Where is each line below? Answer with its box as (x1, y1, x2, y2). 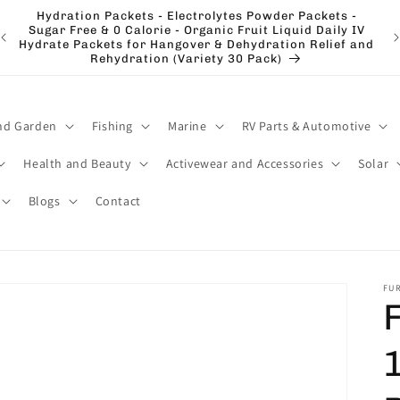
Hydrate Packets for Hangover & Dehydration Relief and (19, 37, 375, 51)
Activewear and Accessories (165, 154, 324, 171)
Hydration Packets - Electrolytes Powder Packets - (36, 9, 357, 22)
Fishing (91, 117, 133, 134)
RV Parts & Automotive (241, 117, 371, 134)
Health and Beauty (23, 154, 131, 171)
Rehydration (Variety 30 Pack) (90, 52, 283, 65)
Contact (95, 192, 141, 209)
